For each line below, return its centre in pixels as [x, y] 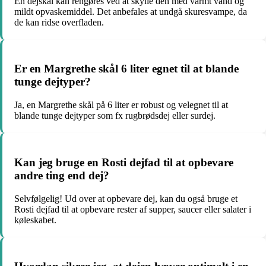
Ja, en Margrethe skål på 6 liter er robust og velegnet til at [121, 105]
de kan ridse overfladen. [59, 22]
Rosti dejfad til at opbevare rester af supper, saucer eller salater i [133, 209]
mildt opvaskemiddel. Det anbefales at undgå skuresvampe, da [131, 11]
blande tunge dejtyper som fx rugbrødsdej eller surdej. [115, 116]
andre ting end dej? [62, 175]
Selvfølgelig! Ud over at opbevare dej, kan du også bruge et [126, 198]
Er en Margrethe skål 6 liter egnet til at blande [126, 69]
